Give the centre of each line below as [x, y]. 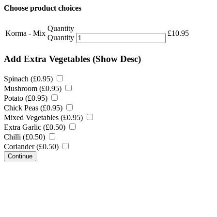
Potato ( [16, 98]
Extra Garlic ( [25, 127]
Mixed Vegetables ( [33, 117]
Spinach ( [18, 78]
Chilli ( [15, 137]
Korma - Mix [25, 33]
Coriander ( [21, 146]
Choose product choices [43, 8]
